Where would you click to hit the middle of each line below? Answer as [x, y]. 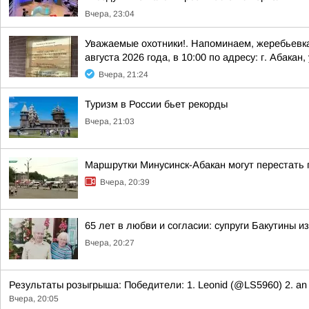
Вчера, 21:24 [123, 74]
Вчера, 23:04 [110, 14]
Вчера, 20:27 [110, 243]
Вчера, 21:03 [110, 121]
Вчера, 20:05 [34, 299]
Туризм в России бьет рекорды [156, 104]
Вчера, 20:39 [125, 182]
